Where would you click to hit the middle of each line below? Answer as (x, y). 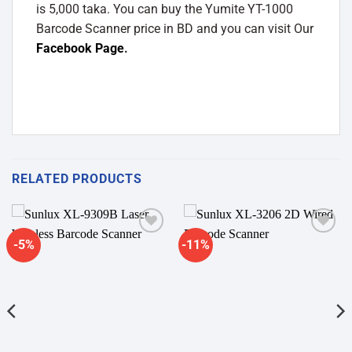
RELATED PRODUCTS (77, 178)
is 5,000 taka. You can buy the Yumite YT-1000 (165, 9)
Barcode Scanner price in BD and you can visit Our (175, 29)
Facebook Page (80, 49)
